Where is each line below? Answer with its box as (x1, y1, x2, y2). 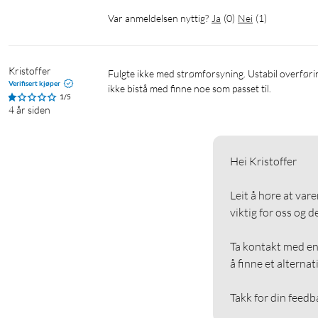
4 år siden (9, 104, 50, 116)
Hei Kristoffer (229, 154, 297, 169)
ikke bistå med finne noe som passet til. (108, 82, 273, 95)
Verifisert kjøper (9, 79, 60, 88)
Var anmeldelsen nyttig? (108, 12, 209, 25)
